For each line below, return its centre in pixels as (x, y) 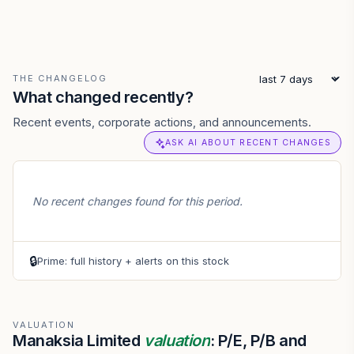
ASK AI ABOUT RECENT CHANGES (248, 143)
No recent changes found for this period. (137, 201)
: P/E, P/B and (258, 341)
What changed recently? (103, 97)
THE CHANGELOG (60, 78)
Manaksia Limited (79, 341)
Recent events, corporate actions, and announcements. (162, 122)
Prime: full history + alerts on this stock (133, 260)
